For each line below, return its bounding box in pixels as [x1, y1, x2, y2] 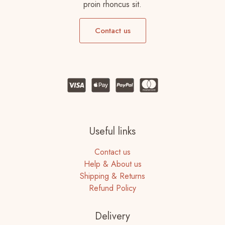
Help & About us [83, 158, 142, 170]
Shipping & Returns [80, 170, 145, 182]
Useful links [89, 124, 136, 139]
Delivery [95, 209, 130, 224]
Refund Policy [89, 182, 136, 194]
